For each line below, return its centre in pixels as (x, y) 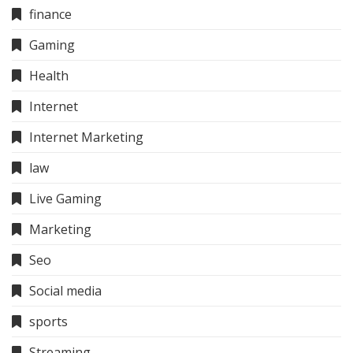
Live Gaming (65, 198)
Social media (65, 290)
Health (49, 75)
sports (48, 321)
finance (50, 14)
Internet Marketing (86, 137)
